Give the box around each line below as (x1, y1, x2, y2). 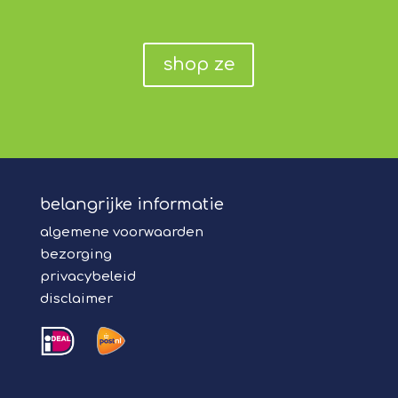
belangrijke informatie (39, 195, 224, 214)
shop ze (163, 54, 235, 76)
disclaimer (39, 291, 113, 307)
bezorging (39, 247, 112, 263)
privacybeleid (39, 269, 136, 285)
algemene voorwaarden (39, 225, 203, 241)
